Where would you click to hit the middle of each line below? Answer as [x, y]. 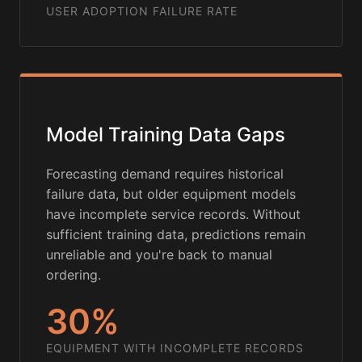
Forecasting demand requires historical [165, 174]
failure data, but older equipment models [171, 194]
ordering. [74, 275]
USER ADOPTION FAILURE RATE [142, 11]
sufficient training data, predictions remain [176, 235]
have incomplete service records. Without [173, 215]
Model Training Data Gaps [166, 135]
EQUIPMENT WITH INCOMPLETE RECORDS [175, 348]
